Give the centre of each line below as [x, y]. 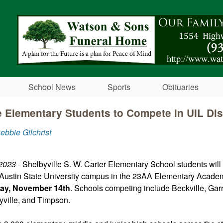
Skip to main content [100, 8]
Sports [119, 87]
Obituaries [180, 87]
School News [52, 87]
